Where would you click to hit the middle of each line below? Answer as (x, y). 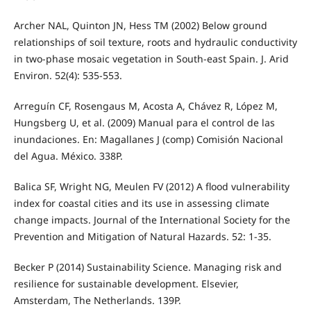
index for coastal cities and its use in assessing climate (141, 203)
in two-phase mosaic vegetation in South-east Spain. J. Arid (151, 58)
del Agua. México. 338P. (68, 155)
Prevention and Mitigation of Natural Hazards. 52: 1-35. (142, 236)
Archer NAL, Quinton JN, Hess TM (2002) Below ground (140, 25)
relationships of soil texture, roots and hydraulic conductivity (155, 42)
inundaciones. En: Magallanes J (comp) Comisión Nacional (148, 139)
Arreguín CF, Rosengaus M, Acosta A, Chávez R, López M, (145, 106)
